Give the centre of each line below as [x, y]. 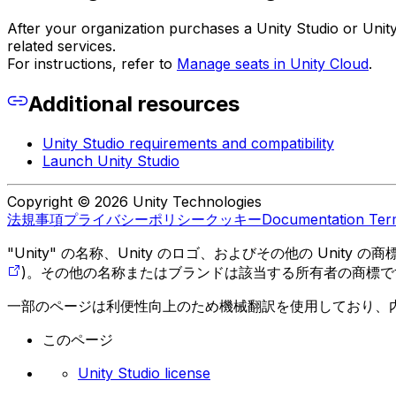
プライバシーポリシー [134, 219]
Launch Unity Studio [111, 160]
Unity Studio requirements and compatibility [188, 143]
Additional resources [134, 103]
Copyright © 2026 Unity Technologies [134, 201]
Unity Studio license [144, 373]
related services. [61, 46]
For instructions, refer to [92, 64]
